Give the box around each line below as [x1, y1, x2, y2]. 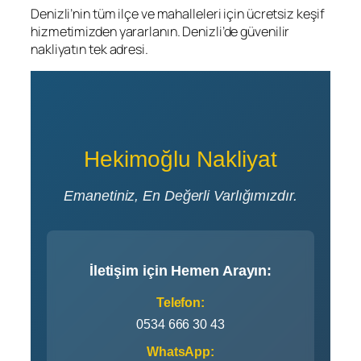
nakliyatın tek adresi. [31, 40, 148, 59]
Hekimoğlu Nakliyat [84, 146, 277, 172]
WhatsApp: [146, 343, 215, 359]
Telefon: [156, 294, 205, 309]
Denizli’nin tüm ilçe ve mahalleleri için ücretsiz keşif [31, 5, 325, 23]
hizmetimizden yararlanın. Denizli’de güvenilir [31, 23, 290, 41]
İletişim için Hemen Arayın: [89, 262, 272, 279]
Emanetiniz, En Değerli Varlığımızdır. [64, 187, 297, 204]
